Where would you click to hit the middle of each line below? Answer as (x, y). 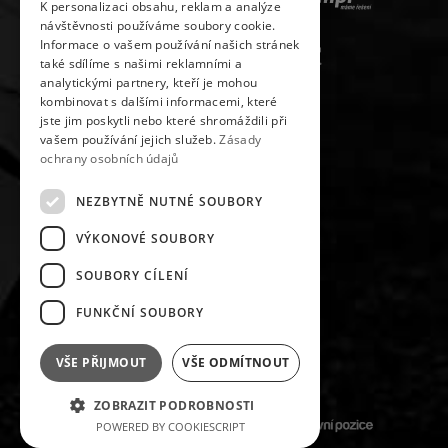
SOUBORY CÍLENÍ (132, 275)
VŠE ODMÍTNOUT (236, 362)
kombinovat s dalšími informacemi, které (159, 101)
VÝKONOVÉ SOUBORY (145, 238)
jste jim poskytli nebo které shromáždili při (164, 120)
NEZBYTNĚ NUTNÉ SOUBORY (169, 201)
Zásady (240, 139)
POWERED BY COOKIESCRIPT (170, 426)
